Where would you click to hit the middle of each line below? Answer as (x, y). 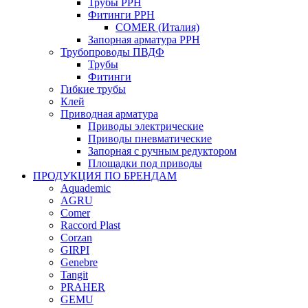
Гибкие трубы (93, 89)
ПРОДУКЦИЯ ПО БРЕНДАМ (105, 176)
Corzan (76, 238)
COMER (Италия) (157, 27)
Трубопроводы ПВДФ (112, 52)
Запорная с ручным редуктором (162, 151)
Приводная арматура (109, 114)
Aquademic (86, 188)
